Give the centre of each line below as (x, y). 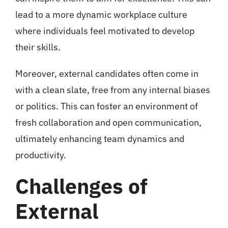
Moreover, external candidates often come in (107, 73)
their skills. (38, 47)
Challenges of (81, 186)
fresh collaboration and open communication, (108, 122)
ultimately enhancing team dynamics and (99, 138)
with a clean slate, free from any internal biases (112, 90)
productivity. (40, 155)
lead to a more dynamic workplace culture (101, 14)
